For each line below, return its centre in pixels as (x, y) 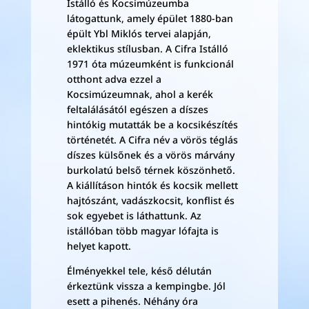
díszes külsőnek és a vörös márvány (150, 155)
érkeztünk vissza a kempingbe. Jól (146, 286)
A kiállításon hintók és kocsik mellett (152, 185)
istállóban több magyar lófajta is (142, 231)
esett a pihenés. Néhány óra (132, 301)
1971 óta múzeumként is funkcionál (150, 64)
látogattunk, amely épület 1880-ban (150, 18)
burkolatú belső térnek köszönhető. (151, 170)
